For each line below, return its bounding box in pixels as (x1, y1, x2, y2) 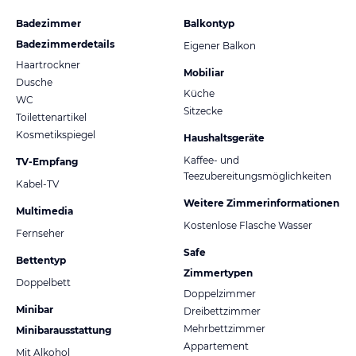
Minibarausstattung (16, 323, 111, 336)
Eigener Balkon (184, 39, 256, 52)
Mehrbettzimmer (184, 322, 265, 335)
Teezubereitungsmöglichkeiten (184, 169, 331, 182)
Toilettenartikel (16, 110, 87, 123)
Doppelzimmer (184, 287, 256, 300)
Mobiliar (184, 66, 224, 79)
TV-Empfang (16, 155, 78, 168)
